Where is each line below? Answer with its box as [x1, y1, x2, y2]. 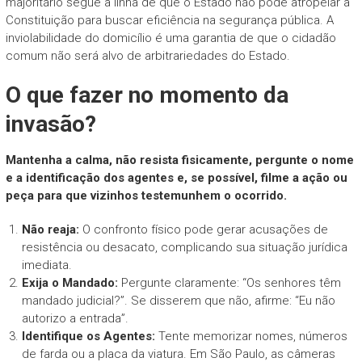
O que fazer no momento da [5, 81, 288, 108]
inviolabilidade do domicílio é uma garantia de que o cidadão [5, 30, 336, 45]
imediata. [21, 257, 72, 272]
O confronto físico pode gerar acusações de [78, 221, 328, 237]
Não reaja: [21, 221, 79, 237]
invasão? [5, 110, 96, 137]
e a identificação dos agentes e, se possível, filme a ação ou [5, 170, 347, 185]
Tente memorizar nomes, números [154, 328, 347, 343]
